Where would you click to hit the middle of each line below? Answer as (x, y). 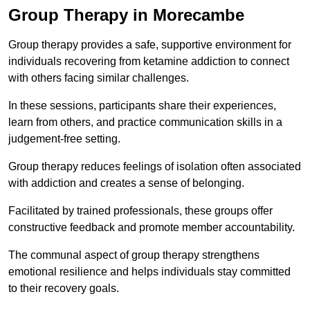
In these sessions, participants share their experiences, (142, 106)
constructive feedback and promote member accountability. (153, 228)
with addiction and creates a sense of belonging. (128, 183)
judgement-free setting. (66, 139)
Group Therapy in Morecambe (126, 15)
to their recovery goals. (64, 289)
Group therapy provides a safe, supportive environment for (150, 45)
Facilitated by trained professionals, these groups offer (140, 211)
